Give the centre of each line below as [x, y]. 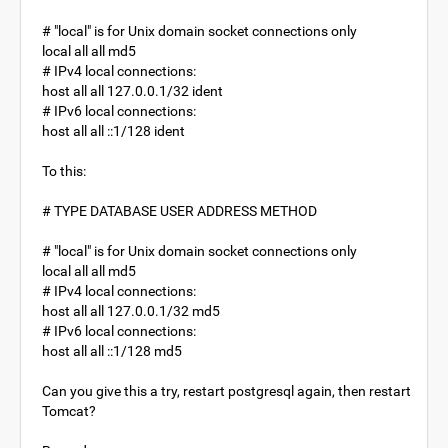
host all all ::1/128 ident [113, 131]
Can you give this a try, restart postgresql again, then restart [226, 391]
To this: [64, 171]
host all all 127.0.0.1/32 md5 [131, 311]
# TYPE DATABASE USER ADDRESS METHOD [179, 211]
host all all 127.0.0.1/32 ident [132, 91]
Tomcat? [69, 411]
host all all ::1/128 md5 [112, 351]
